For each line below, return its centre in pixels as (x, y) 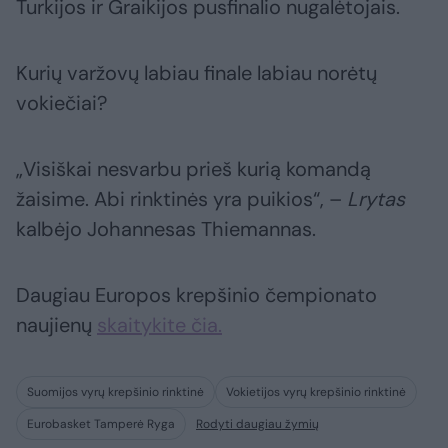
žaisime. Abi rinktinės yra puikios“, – (181, 199)
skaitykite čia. (159, 325)
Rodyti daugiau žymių (257, 424)
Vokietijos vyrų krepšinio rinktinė (316, 392)
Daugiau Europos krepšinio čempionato (196, 295)
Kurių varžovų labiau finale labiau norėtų (196, 73)
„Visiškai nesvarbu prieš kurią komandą (193, 169)
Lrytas (376, 199)
